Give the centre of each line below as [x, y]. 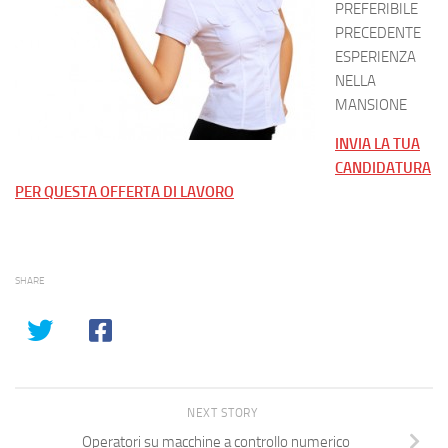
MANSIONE [371, 105]
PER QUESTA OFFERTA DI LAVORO [124, 192]
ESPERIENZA [375, 57]
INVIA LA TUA [377, 144]
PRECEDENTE [378, 33]
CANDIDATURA [383, 168]
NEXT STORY [224, 413]
